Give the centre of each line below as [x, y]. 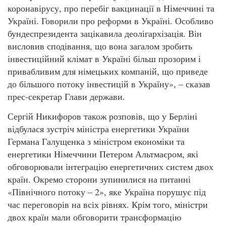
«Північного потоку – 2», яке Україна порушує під [107, 192]
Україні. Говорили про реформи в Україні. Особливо [110, 20]
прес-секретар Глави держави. [66, 96]
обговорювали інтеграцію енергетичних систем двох [110, 167]
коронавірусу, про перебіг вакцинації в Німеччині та [111, 8]
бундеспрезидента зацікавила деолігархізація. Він [105, 33]
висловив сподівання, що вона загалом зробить [100, 46]
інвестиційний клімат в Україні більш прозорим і [104, 58]
